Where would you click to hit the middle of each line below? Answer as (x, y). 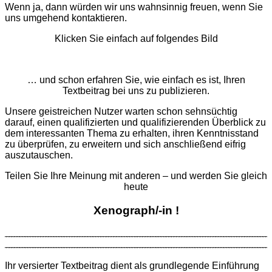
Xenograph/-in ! (136, 211)
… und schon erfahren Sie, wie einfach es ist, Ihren (136, 80)
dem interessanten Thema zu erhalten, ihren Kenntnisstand (132, 134)
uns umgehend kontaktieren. (66, 18)
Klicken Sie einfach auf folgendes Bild (136, 39)
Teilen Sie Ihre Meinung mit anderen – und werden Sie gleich (136, 176)
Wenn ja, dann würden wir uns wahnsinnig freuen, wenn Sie (134, 7)
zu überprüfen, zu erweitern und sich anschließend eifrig (125, 144)
